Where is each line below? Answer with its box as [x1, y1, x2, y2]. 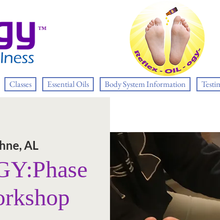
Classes [9, 79, 31, 89]
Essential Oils [47, 79, 89, 89]
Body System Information [105, 79, 186, 89]
